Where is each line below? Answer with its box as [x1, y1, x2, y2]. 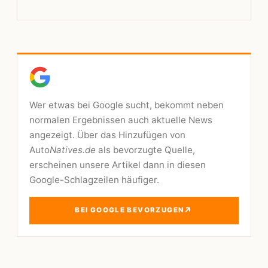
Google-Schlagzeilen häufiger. [29, 173, 159, 185]
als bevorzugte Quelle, [96, 144, 195, 156]
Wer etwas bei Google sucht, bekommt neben [29, 99, 224, 111]
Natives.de [50, 144, 96, 156]
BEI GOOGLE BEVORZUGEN [75, 206, 184, 215]
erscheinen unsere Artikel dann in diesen [29, 159, 206, 170]
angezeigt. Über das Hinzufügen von [29, 129, 185, 141]
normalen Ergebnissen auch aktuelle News [29, 114, 212, 126]
